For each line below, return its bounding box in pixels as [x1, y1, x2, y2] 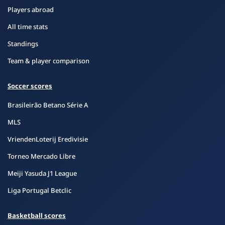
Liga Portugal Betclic [8, 186, 71, 195]
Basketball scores [8, 211, 66, 220]
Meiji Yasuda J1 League [8, 169, 77, 178]
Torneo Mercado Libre [8, 152, 75, 161]
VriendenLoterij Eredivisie [8, 135, 88, 144]
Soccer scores [8, 81, 52, 90]
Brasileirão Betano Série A [8, 100, 88, 109]
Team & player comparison [8, 56, 89, 65]
